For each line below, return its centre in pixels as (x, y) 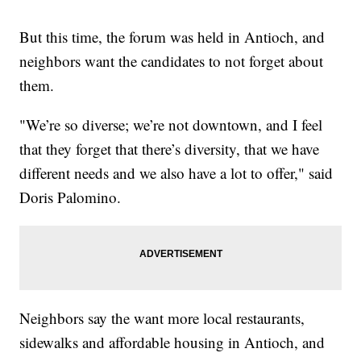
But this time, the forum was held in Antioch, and (172, 36)
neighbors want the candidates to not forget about (172, 60)
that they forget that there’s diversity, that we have (170, 148)
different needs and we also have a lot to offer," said (176, 172)
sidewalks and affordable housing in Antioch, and (172, 342)
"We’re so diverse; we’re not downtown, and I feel (171, 124)
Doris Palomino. (71, 197)
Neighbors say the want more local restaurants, (162, 317)
